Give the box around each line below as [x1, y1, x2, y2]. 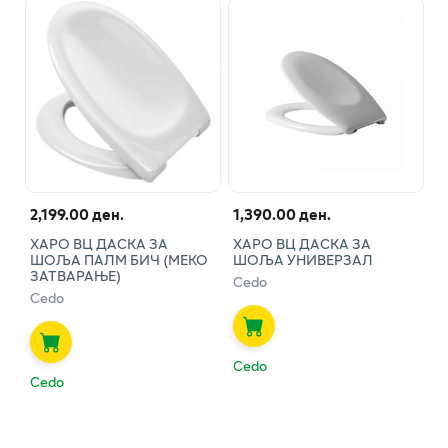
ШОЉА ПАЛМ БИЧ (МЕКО [29, 248, 208, 270]
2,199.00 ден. [29, 201, 124, 226]
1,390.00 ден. [232, 201, 331, 226]
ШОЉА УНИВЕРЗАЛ [232, 248, 373, 270]
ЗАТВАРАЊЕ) [29, 264, 121, 286]
